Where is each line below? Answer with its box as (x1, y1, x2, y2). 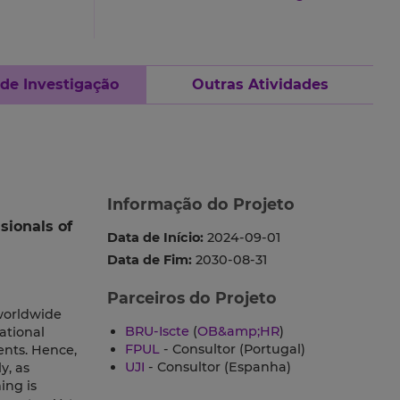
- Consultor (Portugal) (159, 341, 305, 358)
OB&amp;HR (196, 323, 279, 340)
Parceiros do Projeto (106, 288, 277, 308)
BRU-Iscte (124, 323, 189, 340)
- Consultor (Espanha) (144, 359, 291, 376)
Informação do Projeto (106, 195, 295, 214)
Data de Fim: (106, 252, 192, 269)
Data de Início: (106, 229, 204, 246)
